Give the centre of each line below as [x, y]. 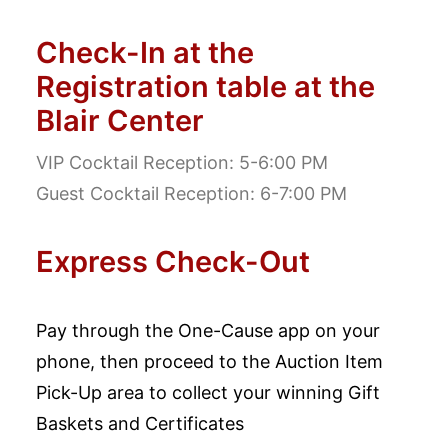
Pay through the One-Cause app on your [208, 330]
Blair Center [120, 120]
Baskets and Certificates [140, 423]
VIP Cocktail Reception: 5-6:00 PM [182, 162]
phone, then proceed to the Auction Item [209, 361]
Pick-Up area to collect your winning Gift [208, 392]
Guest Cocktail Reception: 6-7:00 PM [191, 193]
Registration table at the [205, 86]
